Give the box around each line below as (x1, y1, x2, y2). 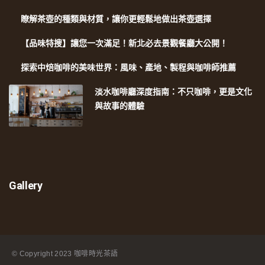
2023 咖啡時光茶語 (54, 249, 118, 258)
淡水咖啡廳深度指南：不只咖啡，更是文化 (95, 87, 253, 97)
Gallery (9, 179, 43, 192)
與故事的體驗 (95, 101, 145, 111)
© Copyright (12, 249, 55, 258)
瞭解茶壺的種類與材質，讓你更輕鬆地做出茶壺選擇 (21, 14, 211, 24)
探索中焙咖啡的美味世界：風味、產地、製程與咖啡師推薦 (21, 63, 236, 73)
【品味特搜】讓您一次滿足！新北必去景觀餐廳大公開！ (21, 38, 228, 49)
